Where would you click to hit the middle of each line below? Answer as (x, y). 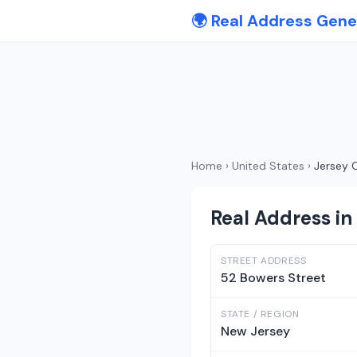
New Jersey (255, 331)
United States (268, 166)
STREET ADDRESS (264, 261)
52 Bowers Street (273, 278)
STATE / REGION (260, 314)
